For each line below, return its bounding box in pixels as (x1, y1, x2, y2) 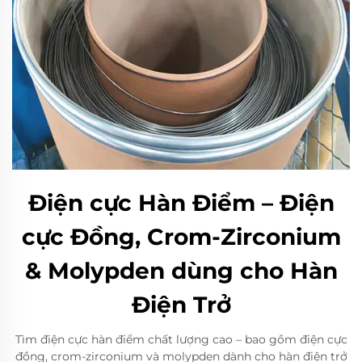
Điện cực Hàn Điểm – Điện (27, 189, 335, 217)
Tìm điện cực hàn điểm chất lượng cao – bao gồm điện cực (15, 332, 347, 347)
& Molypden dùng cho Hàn (24, 257, 338, 284)
